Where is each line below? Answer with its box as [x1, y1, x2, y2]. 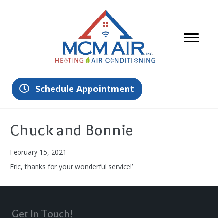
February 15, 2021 [10, 147, 67, 157]
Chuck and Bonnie [10, 121, 133, 140]
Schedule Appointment [36, 83, 134, 95]
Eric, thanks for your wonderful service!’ [10, 162, 133, 172]
